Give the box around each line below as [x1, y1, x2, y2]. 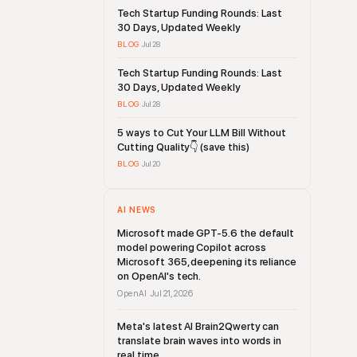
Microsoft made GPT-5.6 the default [117, 227, 295, 239]
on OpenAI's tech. [117, 270, 202, 282]
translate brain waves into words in [117, 335, 282, 347]
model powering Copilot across [117, 241, 266, 253]
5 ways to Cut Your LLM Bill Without [117, 127, 287, 139]
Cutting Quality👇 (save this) [117, 141, 249, 153]
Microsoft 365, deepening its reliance [117, 256, 296, 268]
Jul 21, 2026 [149, 288, 193, 299]
